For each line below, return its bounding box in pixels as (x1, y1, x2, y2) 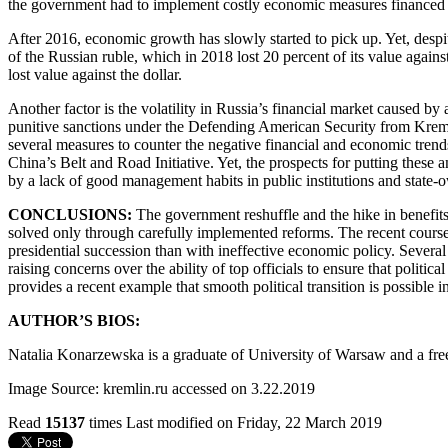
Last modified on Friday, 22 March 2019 (126, 413, 382, 431)
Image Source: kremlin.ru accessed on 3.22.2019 (8, 379, 319, 397)
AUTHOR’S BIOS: (8, 311, 140, 329)
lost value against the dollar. (8, 65, 186, 83)
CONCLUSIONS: (8, 205, 136, 223)
